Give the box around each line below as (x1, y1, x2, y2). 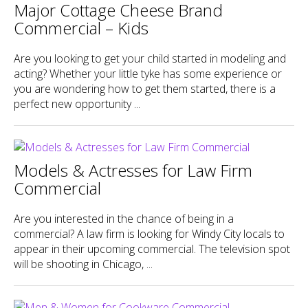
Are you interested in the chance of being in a (14, 210, 234, 226)
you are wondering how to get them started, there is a (14, 80, 276, 96)
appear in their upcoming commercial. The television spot (14, 241, 290, 256)
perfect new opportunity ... (14, 96, 140, 111)
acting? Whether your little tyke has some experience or (14, 65, 282, 81)
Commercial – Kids (14, 16, 148, 39)
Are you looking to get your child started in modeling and (14, 50, 286, 66)
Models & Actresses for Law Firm (14, 158, 252, 181)
